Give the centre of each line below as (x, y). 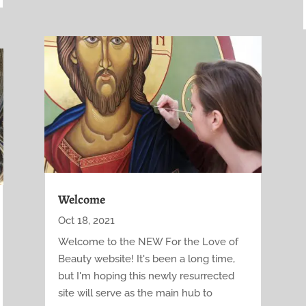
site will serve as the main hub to (135, 293)
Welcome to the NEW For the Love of (148, 241)
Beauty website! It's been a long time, (146, 259)
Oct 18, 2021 (86, 220)
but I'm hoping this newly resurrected (146, 276)
